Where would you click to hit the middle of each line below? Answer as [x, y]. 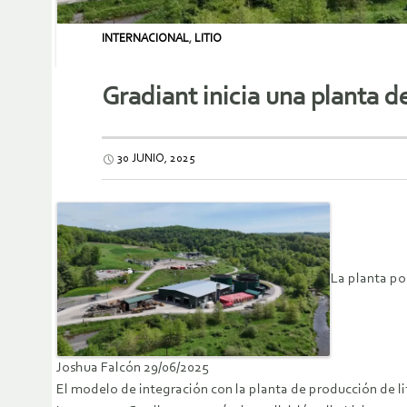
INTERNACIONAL [145, 39]
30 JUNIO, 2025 [156, 159]
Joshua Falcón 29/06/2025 [133, 367]
